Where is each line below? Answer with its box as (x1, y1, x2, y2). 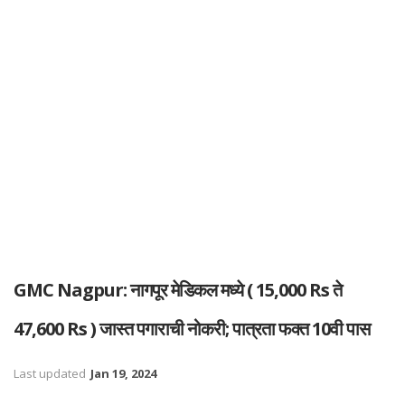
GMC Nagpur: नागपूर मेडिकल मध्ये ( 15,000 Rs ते (14, 278, 342, 302)
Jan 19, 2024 (90, 365, 156, 381)
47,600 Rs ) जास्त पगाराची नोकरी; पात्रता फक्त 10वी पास (14, 316, 370, 341)
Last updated (14, 365, 89, 381)
